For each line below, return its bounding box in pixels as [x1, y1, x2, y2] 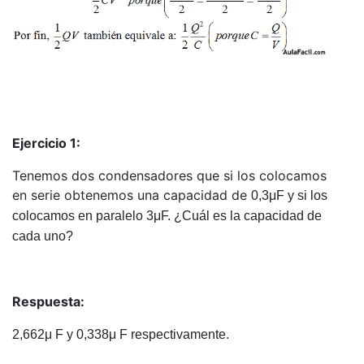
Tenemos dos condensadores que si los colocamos [12, 167, 327, 184]
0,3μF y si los [251, 188, 327, 203]
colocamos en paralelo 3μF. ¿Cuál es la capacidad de [12, 209, 322, 223]
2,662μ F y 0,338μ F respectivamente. [12, 327, 229, 342]
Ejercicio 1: [12, 135, 80, 152]
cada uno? [12, 229, 73, 244]
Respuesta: [12, 293, 84, 310]
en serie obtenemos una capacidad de [12, 187, 251, 204]
